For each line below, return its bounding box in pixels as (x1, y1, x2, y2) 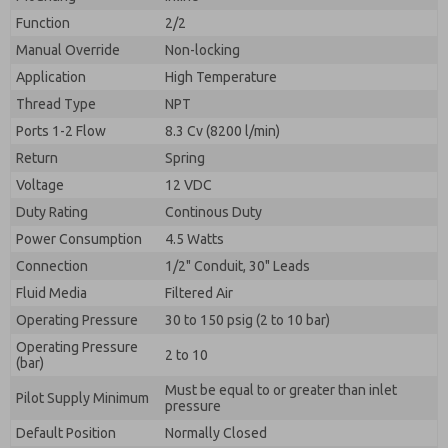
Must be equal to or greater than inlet (165, 382, 397, 398)
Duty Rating (16, 204, 88, 220)
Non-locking (165, 42, 240, 58)
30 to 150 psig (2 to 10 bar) (165, 312, 330, 328)
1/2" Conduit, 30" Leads (165, 258, 310, 274)
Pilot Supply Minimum (16, 390, 149, 406)
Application (16, 69, 86, 85)
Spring (165, 150, 205, 166)
